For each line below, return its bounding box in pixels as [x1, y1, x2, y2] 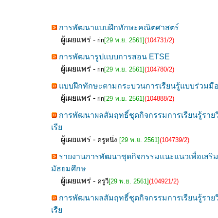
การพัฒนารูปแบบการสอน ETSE [59, 53, 170, 61]
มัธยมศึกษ [51, 164, 86, 173]
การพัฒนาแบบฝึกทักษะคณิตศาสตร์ [59, 23, 179, 32]
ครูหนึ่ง [97, 136, 119, 144]
